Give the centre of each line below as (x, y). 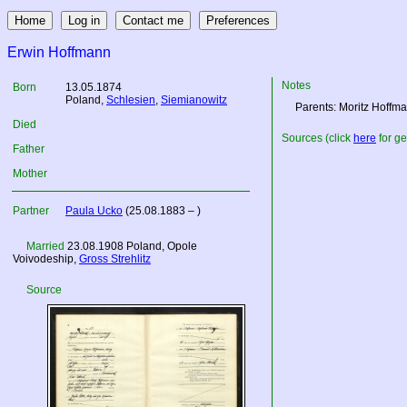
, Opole (179, 246)
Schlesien (131, 100)
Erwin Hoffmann (59, 52)
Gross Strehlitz (115, 259)
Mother (30, 174)
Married (47, 246)
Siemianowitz (194, 100)
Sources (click (318, 138)
